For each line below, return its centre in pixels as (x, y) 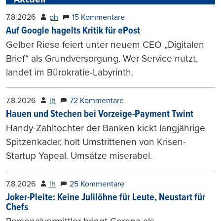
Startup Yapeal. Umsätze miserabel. (79, 155)
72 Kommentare (97, 100)
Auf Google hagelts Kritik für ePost (73, 31)
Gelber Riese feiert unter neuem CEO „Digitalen (105, 44)
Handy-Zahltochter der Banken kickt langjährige (106, 128)
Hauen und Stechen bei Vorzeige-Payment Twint (100, 114)
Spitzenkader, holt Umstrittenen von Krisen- (96, 142)
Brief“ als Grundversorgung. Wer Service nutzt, (102, 58)
